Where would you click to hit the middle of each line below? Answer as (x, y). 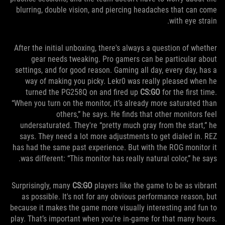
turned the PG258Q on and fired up (83, 92)
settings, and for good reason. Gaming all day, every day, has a (116, 70)
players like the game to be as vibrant (155, 185)
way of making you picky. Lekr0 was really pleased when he (121, 81)
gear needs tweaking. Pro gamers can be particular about (124, 59)
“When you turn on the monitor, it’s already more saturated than (114, 103)
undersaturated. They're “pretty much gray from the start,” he (119, 125)
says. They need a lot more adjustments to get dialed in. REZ (118, 136)
